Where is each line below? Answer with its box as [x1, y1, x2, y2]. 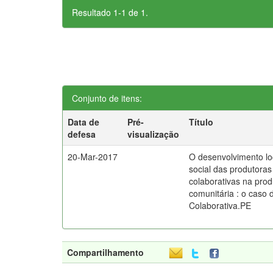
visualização [127, 128, 180, 140]
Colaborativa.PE [189, 199, 252, 211]
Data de [68, 116, 100, 128]
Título [189, 116, 214, 128]
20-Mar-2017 [68, 151, 118, 163]
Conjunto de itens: [72, 92, 142, 104]
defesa [68, 128, 96, 140]
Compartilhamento [67, 246, 144, 258]
